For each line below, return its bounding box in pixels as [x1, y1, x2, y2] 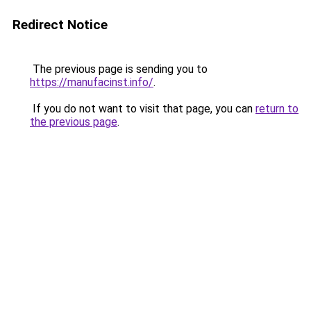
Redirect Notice [12, 17, 108, 33]
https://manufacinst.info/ [30, 76, 153, 89]
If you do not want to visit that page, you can [30, 102, 255, 115]
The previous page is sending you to [30, 62, 208, 76]
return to [255, 102, 299, 115]
